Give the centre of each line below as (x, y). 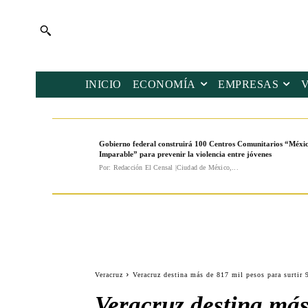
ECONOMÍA (164, 85)
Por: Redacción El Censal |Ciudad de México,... (168, 168)
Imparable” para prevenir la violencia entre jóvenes (185, 154)
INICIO (103, 85)
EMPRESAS (249, 85)
